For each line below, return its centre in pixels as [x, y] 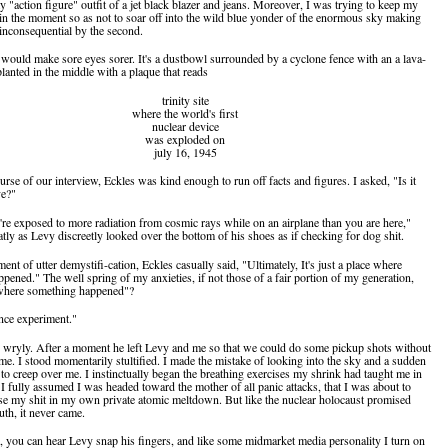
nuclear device [185, 125]
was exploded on [185, 138]
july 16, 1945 [185, 151]
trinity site [185, 99]
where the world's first [185, 112]
